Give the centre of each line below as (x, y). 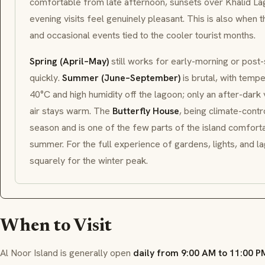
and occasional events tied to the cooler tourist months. (143, 35)
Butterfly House (146, 111)
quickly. (46, 78)
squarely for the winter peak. (89, 161)
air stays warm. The (71, 111)
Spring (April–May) (69, 61)
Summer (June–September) (121, 78)
